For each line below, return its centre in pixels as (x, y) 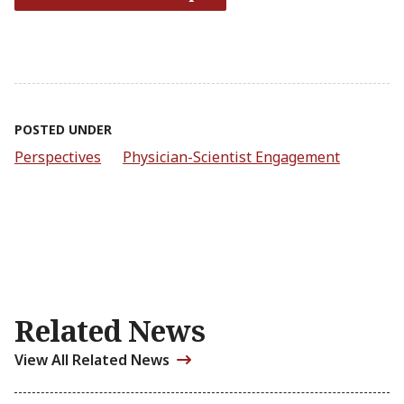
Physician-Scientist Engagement (231, 157)
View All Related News (92, 360)
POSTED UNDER (63, 129)
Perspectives (58, 157)
